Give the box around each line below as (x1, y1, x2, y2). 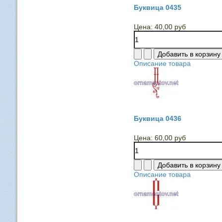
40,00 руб (154, 23, 186, 31)
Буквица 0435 (133, 3, 181, 11)
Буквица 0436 (133, 114, 181, 122)
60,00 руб (154, 134, 186, 142)
